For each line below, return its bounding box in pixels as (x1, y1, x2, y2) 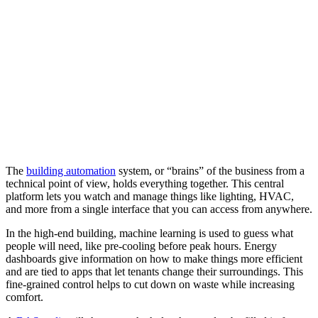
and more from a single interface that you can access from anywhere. (6, 203, 312, 216)
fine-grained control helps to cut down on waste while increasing (6, 278, 295, 291)
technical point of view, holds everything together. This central (6, 177, 284, 190)
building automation (26, 165, 116, 177)
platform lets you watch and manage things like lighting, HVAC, (6, 190, 294, 203)
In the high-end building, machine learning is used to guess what (6, 227, 293, 240)
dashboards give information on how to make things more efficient (6, 253, 302, 265)
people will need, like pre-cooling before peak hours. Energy (6, 240, 277, 253)
